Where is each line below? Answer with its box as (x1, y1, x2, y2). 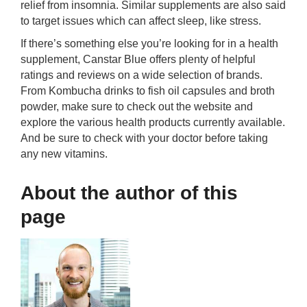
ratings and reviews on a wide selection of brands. (21, 69, 262, 81)
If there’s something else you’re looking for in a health (21, 38, 278, 49)
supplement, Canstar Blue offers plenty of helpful (21, 53, 256, 65)
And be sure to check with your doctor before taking (21, 132, 268, 144)
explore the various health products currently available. (21, 116, 285, 128)
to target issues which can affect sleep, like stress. (21, 15, 261, 27)
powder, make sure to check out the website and (21, 101, 253, 112)
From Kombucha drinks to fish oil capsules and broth (21, 85, 275, 97)
